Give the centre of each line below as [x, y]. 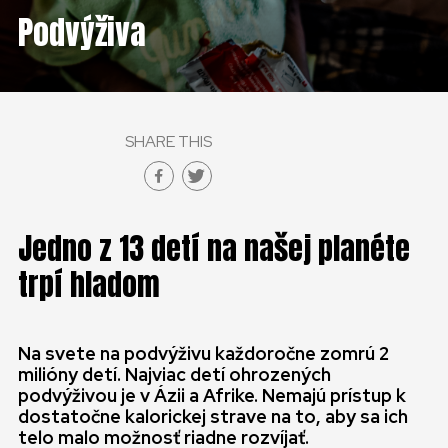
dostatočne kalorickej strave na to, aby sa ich [213, 416]
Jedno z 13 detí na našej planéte [214, 248]
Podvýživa [82, 32]
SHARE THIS [168, 141]
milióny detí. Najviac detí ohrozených [174, 374]
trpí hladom [89, 284]
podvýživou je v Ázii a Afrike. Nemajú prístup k [212, 395]
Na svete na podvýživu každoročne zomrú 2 [203, 353]
